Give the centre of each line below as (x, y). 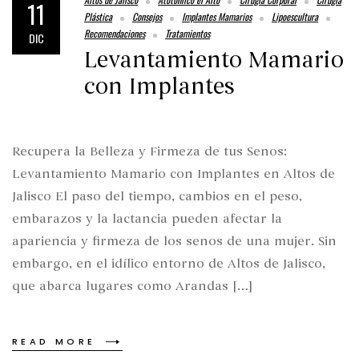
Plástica (98, 17)
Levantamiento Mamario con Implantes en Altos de (173, 173)
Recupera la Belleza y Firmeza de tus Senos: (149, 151)
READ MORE (54, 341)
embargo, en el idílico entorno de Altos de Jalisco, (169, 263)
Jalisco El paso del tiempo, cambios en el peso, (157, 196)
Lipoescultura (295, 17)
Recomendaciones (115, 34)
